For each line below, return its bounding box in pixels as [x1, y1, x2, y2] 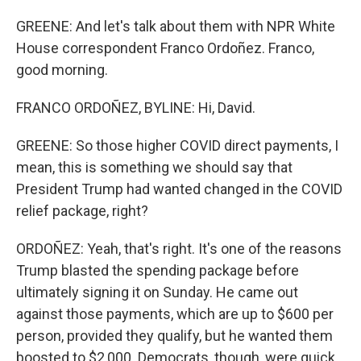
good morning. [16, 61, 108, 78]
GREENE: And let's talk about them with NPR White [16, 18, 335, 35]
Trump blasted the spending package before [16, 262, 299, 279]
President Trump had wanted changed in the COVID [16, 180, 342, 197]
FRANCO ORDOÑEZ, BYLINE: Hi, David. [16, 99, 255, 116]
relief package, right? [16, 202, 148, 219]
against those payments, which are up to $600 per [16, 305, 334, 322]
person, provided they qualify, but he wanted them [16, 327, 333, 344]
